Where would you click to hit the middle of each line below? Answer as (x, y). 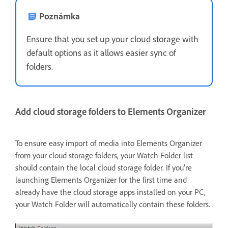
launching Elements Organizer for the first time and (101, 179)
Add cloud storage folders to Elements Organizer (111, 111)
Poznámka (60, 16)
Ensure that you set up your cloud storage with (112, 38)
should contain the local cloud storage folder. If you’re (104, 167)
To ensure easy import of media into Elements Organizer (109, 143)
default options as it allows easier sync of (101, 52)
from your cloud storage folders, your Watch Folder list (104, 155)
